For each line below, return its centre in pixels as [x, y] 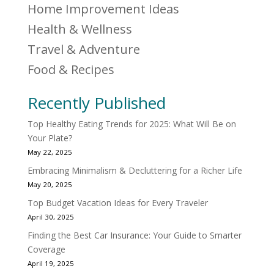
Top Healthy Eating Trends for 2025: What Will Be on [131, 124]
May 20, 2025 [50, 184]
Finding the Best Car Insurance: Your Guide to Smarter [134, 235]
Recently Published [96, 102]
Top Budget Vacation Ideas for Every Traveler [117, 202]
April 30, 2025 [50, 217]
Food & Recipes [71, 69]
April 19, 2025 [50, 263]
